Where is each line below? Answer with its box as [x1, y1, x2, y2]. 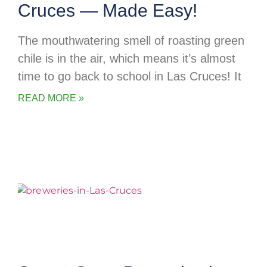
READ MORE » [18, 93, 84, 104]
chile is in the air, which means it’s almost [18, 52, 235, 66]
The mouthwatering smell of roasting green [18, 34, 244, 48]
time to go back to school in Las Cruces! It [18, 70, 241, 83]
